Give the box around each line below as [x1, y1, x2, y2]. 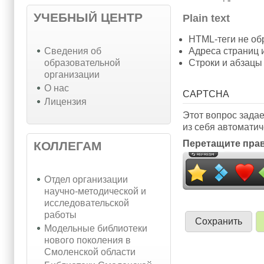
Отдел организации [44, 174, 128, 184]
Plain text [183, 12, 230, 25]
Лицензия [44, 97, 87, 107]
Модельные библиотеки [44, 223, 147, 233]
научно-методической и [44, 186, 146, 196]
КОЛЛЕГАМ [34, 139, 102, 153]
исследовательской [44, 197, 129, 208]
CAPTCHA [183, 89, 230, 100]
